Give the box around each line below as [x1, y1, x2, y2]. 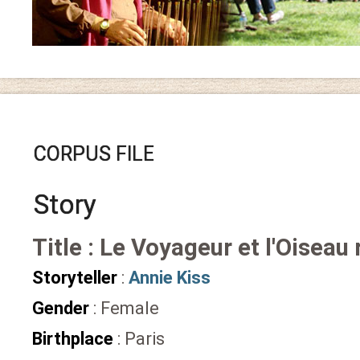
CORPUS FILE [34, 142, 154, 166]
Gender [32, 298, 89, 318]
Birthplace [32, 329, 113, 349]
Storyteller [32, 268, 117, 288]
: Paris [113, 329, 165, 349]
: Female [89, 298, 159, 318]
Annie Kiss [129, 268, 211, 288]
